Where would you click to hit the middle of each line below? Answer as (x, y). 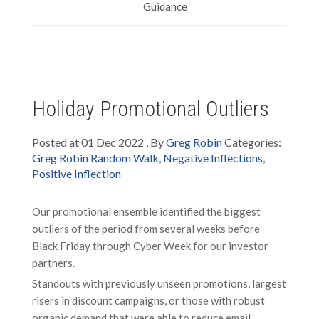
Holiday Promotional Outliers (151, 109)
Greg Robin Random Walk (95, 158)
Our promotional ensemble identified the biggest (146, 211)
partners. (53, 263)
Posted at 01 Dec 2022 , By (99, 142)
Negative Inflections (213, 158)
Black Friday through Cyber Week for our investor (150, 246)
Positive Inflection (77, 173)
